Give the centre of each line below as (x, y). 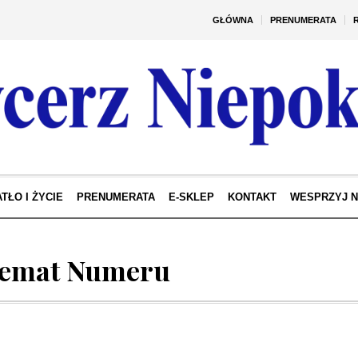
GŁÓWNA (233, 20)
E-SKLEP (191, 197)
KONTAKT (252, 197)
